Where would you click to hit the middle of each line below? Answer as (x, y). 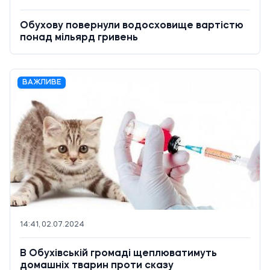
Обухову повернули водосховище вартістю (132, 26)
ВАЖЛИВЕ (42, 83)
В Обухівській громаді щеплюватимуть (118, 254)
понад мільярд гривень (79, 38)
